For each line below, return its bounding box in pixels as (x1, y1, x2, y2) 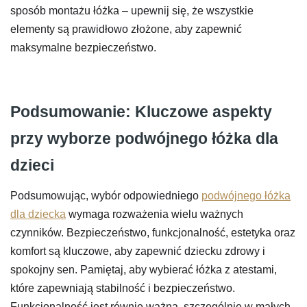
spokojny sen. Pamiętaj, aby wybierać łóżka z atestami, (10, 263, 277, 275)
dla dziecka (10, 208, 66, 220)
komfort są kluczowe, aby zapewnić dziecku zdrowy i (10, 245, 265, 257)
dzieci (10, 156, 54, 174)
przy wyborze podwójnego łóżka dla (10, 129, 278, 147)
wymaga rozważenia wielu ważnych (66, 208, 243, 220)
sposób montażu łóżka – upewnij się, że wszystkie (10, 4, 254, 16)
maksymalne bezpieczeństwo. (10, 41, 156, 53)
